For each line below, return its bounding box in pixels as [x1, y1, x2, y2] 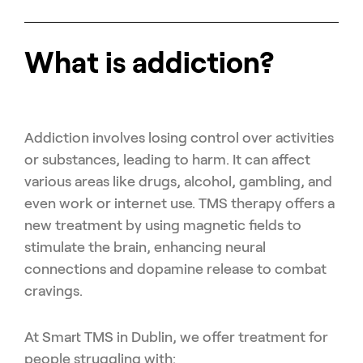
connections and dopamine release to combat [24, 260, 327, 277]
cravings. [24, 282, 83, 299]
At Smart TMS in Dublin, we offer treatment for [24, 328, 328, 345]
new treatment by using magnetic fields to [24, 216, 301, 233]
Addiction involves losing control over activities [24, 129, 334, 146]
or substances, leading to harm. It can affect [24, 151, 310, 168]
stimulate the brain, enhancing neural [24, 238, 266, 255]
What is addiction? [24, 46, 275, 79]
